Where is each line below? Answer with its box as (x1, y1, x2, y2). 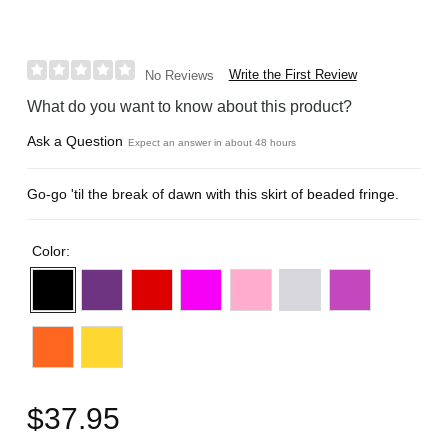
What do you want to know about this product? (27, 97, 353, 115)
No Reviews (144, 67, 214, 83)
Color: (31, 242, 74, 259)
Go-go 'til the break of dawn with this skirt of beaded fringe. (27, 185, 400, 202)
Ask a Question (27, 132, 124, 149)
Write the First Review (228, 66, 357, 82)
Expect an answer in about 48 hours (128, 136, 297, 148)
